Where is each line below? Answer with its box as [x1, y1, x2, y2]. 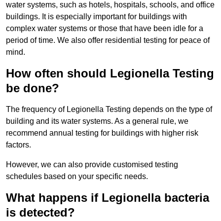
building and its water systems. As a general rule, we [6, 117, 188, 126]
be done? [6, 81, 59, 95]
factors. [6, 141, 31, 149]
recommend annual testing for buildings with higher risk [6, 129, 198, 138]
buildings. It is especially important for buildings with [6, 12, 187, 21]
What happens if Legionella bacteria [6, 191, 209, 205]
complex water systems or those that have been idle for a [6, 24, 203, 33]
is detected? [6, 206, 75, 220]
